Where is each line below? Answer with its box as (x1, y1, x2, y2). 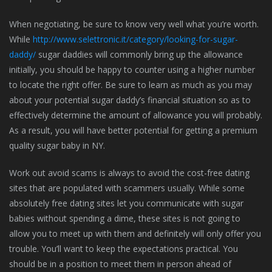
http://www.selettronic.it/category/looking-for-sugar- (33, 33, 238, 45)
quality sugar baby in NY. (9, 139, 105, 151)
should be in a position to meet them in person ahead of (9, 257, 231, 270)
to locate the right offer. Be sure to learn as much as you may (9, 78, 252, 90)
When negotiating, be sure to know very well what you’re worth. (9, 18, 259, 30)
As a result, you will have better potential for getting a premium (9, 124, 257, 136)
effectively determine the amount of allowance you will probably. (9, 109, 262, 121)
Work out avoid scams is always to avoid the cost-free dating (9, 166, 250, 178)
